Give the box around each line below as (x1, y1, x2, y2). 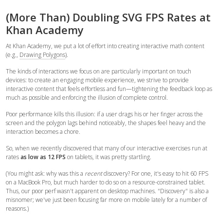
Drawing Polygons (19, 51, 65, 59)
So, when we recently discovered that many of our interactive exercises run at (6, 144, 207, 152)
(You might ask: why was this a (6, 169, 85, 178)
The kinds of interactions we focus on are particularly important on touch (6, 67, 191, 75)
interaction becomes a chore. (6, 127, 80, 136)
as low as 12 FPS (20, 153, 66, 161)
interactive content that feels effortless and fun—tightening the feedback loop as (6, 85, 212, 93)
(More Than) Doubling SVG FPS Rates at (6, 10, 211, 24)
